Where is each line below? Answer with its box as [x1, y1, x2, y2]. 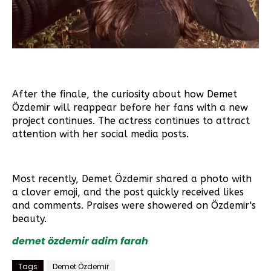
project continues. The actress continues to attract [12, 115, 250, 126]
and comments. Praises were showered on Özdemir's [12, 200, 256, 211]
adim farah [91, 234, 148, 248]
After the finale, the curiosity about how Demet [12, 88, 237, 100]
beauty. [12, 213, 47, 224]
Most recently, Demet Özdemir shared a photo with [12, 173, 252, 184]
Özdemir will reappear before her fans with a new [12, 102, 248, 113]
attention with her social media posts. [12, 128, 189, 140]
